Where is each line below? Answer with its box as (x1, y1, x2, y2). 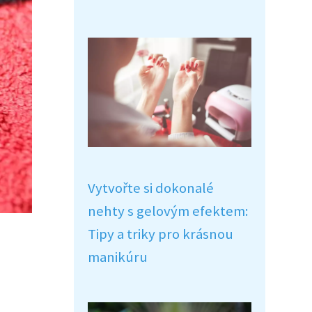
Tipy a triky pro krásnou (88, 225, 233, 243)
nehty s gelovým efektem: (88, 202, 249, 220)
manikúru (88, 248, 148, 266)
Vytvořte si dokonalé (88, 179, 214, 197)
